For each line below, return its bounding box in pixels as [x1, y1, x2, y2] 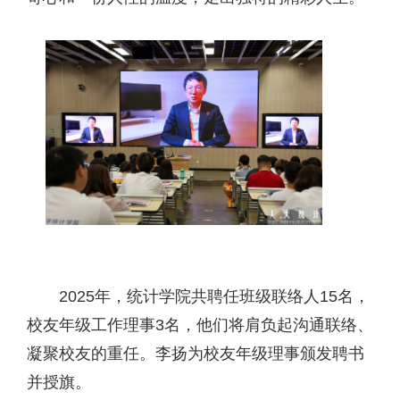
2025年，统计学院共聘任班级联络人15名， [59, 287, 370, 306]
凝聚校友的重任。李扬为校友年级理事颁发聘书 [27, 345, 364, 363]
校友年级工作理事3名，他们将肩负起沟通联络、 [27, 316, 373, 335]
